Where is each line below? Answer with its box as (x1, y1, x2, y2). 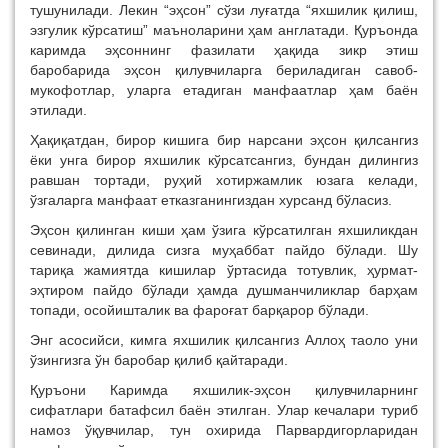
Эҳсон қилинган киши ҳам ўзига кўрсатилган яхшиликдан (30, 221, 418, 238)
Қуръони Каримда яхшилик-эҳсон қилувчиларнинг (30, 381, 418, 398)
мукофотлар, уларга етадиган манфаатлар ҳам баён (30, 81, 418, 98)
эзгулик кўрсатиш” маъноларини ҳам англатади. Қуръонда (30, 21, 418, 38)
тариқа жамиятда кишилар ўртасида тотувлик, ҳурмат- (30, 261, 418, 278)
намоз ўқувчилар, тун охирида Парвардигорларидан (30, 421, 418, 438)
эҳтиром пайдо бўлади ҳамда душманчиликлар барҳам (30, 281, 418, 298)
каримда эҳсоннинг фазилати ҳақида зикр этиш (30, 41, 418, 58)
